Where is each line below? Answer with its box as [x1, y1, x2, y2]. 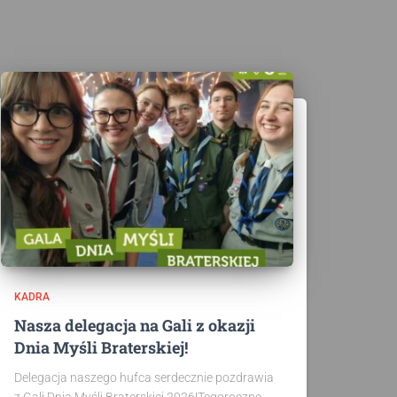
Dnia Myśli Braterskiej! [14, 337, 188, 358]
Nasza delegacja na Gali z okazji [14, 315, 255, 336]
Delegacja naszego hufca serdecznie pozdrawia [14, 370, 274, 385]
